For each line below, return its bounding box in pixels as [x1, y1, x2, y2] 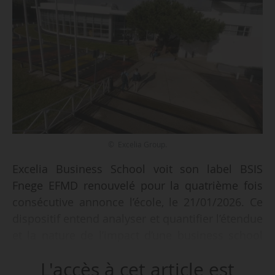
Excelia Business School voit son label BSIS [12, 161, 263, 177]
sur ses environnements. [12, 244, 140, 260]
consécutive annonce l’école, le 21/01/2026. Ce [12, 195, 263, 210]
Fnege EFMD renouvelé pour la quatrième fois [12, 178, 263, 193]
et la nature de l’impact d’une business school [12, 228, 263, 243]
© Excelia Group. [108, 139, 167, 150]
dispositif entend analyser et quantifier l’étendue [12, 211, 263, 227]
